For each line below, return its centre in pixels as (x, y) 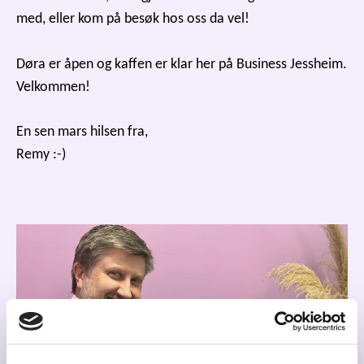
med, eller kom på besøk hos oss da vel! (133, 19)
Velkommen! (53, 87)
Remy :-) (41, 155)
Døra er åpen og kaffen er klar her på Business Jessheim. (182, 65)
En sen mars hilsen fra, (82, 132)
